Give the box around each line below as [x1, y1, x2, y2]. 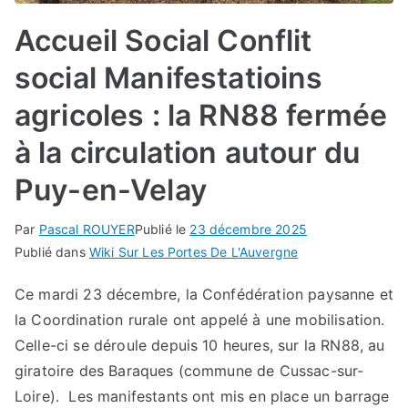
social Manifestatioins [15, 60, 323, 97]
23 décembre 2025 [189, 221, 307, 238]
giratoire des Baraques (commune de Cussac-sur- [15, 362, 364, 381]
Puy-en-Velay [15, 172, 207, 209]
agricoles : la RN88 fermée [15, 97, 388, 134]
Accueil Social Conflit [15, 23, 312, 59]
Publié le [134, 221, 190, 238]
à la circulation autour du [15, 135, 361, 171]
